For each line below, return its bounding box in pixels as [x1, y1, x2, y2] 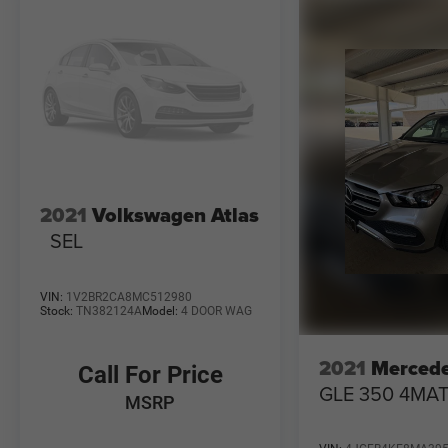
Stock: [40, 303, 76, 318]
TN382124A [76, 303, 142, 318]
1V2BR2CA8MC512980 [66, 289, 192, 304]
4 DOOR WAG [181, 303, 252, 318]
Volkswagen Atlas [92, 200, 259, 231]
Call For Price [77, 360, 223, 389]
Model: [142, 303, 181, 318]
